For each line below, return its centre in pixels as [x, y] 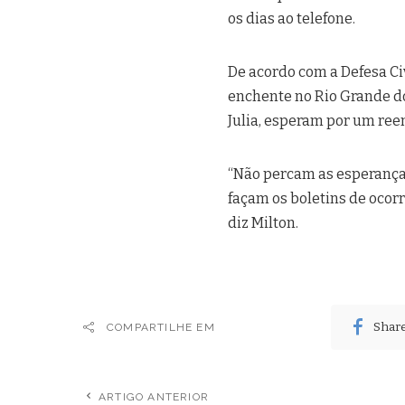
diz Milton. [263, 222]
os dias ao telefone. [292, 18]
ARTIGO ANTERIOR [154, 396]
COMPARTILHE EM [161, 327]
